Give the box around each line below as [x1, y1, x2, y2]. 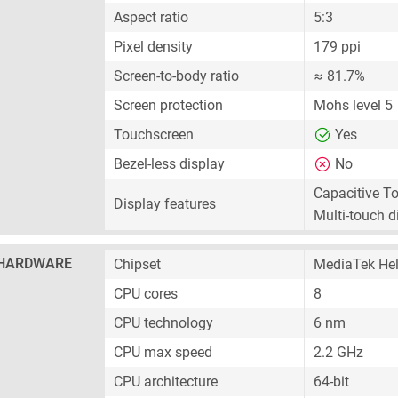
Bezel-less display [114, 155, 225, 172]
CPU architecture [114, 373, 218, 390]
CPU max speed [114, 344, 212, 361]
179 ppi [314, 38, 361, 55]
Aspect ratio [114, 9, 188, 26]
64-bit [314, 373, 349, 390]
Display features [114, 195, 216, 212]
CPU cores [114, 285, 178, 302]
